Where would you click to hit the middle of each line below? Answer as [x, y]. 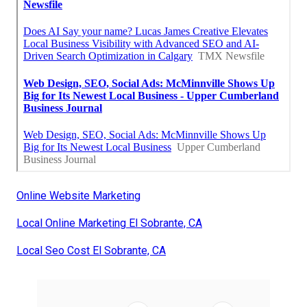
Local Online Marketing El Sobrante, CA [109, 223]
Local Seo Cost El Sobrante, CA [91, 250]
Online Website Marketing [78, 195]
